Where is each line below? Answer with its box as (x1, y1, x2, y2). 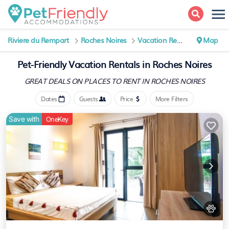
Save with (9, 114, 39, 123)
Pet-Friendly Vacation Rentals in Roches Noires (17, 57, 212, 71)
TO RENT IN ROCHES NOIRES (111, 76, 205, 86)
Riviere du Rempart (8, 35, 69, 45)
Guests (79, 94, 98, 103)
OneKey (45, 115, 68, 123)
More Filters (155, 94, 188, 103)
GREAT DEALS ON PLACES (24, 76, 111, 86)
